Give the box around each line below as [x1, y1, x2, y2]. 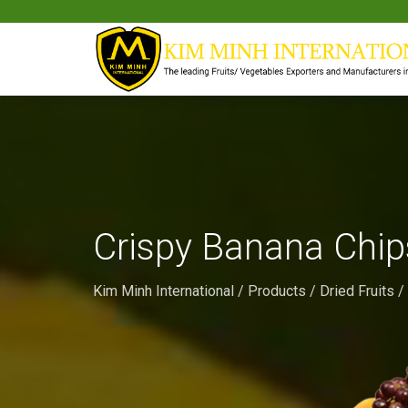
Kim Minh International [93, 282, 234, 300]
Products [248, 282, 306, 300]
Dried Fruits [320, 282, 394, 300]
